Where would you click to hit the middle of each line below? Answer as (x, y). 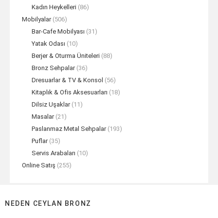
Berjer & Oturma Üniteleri (66, 56)
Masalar (43, 117)
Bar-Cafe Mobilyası (58, 31)
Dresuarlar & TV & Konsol (67, 80)
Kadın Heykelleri (54, 7)
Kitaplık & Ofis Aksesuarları (70, 92)
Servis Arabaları (54, 153)
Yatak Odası (48, 44)
